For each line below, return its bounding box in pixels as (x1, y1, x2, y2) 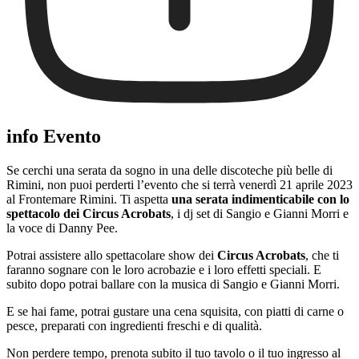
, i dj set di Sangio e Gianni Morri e (171, 206, 349, 220)
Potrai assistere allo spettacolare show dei (6, 248, 217, 262)
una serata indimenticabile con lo (171, 192, 349, 206)
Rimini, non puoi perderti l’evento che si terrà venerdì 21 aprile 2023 (6, 177, 353, 192)
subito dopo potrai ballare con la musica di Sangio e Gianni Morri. (6, 276, 340, 291)
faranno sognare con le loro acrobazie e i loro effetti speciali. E (6, 262, 321, 276)
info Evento (6, 126, 101, 147)
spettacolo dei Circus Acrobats (6, 206, 171, 220)
